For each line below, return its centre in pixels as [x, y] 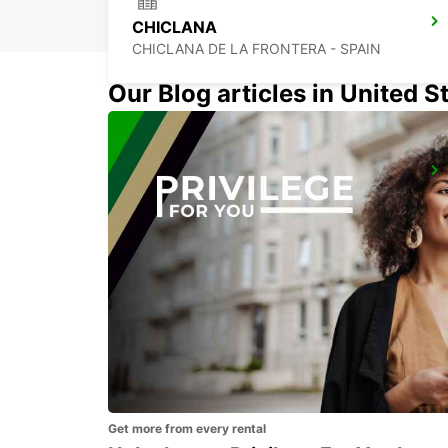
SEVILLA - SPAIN [187, 198]
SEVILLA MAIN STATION [226, 176]
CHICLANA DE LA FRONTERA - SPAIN [256, 49]
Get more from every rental [187, 428]
